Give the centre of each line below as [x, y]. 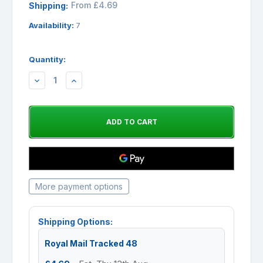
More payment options [79, 186]
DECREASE [53, 80]
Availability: [52, 25]
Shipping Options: [75, 221]
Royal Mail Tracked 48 [91, 243]
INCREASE [89, 80]
